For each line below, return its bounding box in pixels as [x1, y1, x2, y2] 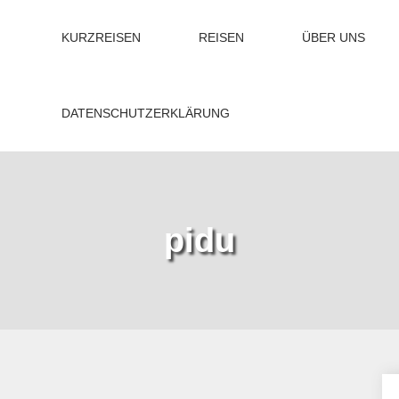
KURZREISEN [61, 30, 141, 45]
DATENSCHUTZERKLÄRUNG [61, 106, 230, 120]
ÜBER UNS [302, 30, 365, 45]
